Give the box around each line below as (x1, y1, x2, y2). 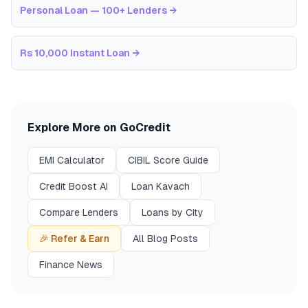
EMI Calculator (39, 154, 104, 166)
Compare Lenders (39, 206, 118, 218)
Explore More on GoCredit (27, 120, 170, 134)
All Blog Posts (133, 232, 198, 244)
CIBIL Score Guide (128, 154, 208, 166)
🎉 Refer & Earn (39, 232, 109, 244)
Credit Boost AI (39, 180, 108, 192)
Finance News (39, 258, 102, 270)
